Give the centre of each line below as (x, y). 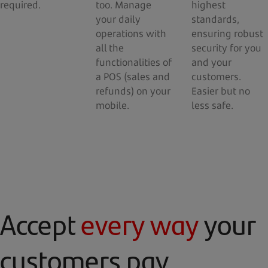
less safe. (212, 105)
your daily (118, 19)
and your (211, 62)
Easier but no (221, 91)
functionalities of (134, 62)
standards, (215, 19)
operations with (131, 33)
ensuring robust (227, 33)
